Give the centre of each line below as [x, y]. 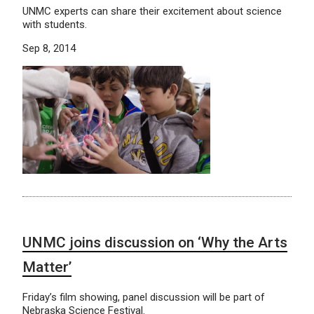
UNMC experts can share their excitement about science [152, 11]
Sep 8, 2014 [49, 48]
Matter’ [47, 267]
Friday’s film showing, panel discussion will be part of [144, 298]
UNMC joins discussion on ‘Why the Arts [155, 243]
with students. [55, 24]
